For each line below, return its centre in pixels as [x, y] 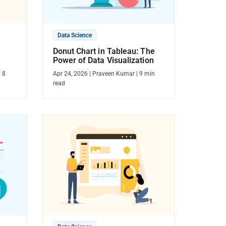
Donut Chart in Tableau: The [104, 51]
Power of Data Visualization [103, 60]
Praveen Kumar [113, 74]
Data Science [74, 35]
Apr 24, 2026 [70, 74]
